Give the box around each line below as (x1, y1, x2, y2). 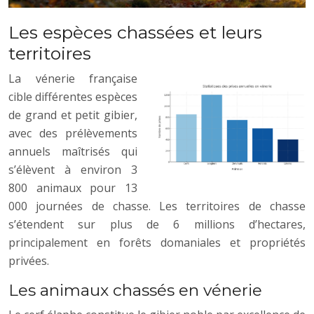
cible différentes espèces (8, 88, 137, 104)
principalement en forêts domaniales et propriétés (8, 234, 306, 250)
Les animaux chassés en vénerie (8, 280, 262, 300)
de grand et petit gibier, (8, 107, 137, 123)
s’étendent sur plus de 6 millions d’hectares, (8, 216, 306, 232)
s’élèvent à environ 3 (8, 161, 137, 177)
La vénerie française (8, 70, 137, 86)
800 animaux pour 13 (8, 179, 137, 196)
